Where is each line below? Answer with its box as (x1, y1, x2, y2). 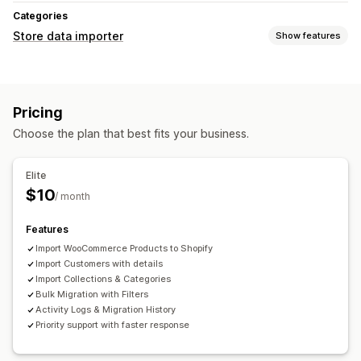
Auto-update (13, 86, 85, 101)
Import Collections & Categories (35, 273, 171, 285)
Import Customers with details (35, 258, 163, 270)
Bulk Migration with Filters (35, 288, 148, 301)
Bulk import (13, 138, 77, 152)
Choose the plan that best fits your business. (13, 127, 249, 141)
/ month (55, 190, 91, 203)
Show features (276, 29, 341, 41)
